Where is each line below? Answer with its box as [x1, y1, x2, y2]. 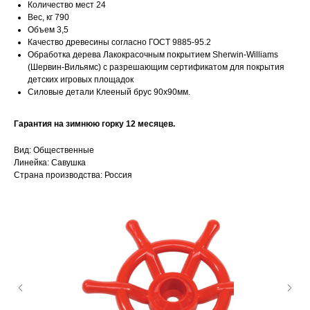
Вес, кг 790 [28, 12, 69, 23]
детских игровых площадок [28, 75, 134, 85]
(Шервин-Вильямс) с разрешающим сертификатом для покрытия [28, 62, 284, 73]
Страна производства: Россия [14, 170, 132, 181]
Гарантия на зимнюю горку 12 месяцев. [14, 119, 175, 129]
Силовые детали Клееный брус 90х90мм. [28, 87, 190, 98]
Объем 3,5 [28, 25, 69, 35]
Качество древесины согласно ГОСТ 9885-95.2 [28, 37, 211, 48]
